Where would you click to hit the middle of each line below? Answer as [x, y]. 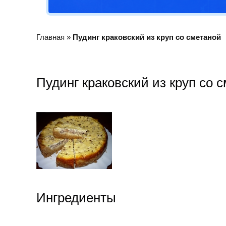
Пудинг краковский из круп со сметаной [147, 37]
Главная [50, 37]
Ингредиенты [76, 197]
